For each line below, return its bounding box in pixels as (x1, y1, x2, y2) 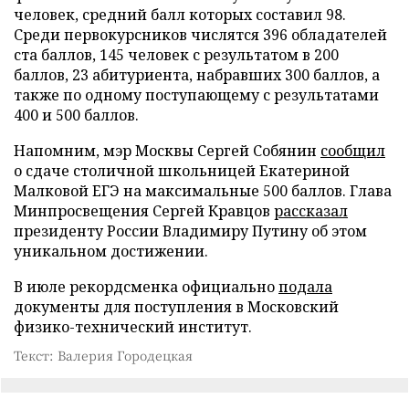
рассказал (274, 200, 348, 221)
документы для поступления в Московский (14, 296, 339, 317)
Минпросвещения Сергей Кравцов (14, 200, 274, 221)
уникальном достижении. (14, 240, 208, 261)
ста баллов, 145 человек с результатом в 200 (14, 44, 339, 65)
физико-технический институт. (14, 316, 252, 337)
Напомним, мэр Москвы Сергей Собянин (14, 140, 320, 161)
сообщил (320, 140, 385, 161)
